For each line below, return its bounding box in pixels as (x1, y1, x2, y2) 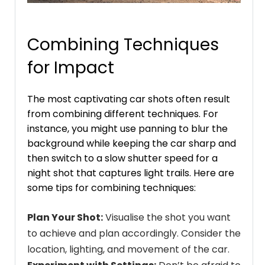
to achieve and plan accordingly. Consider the (27, 226, 241, 240)
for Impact (27, 56, 114, 79)
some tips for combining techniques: (27, 180, 196, 195)
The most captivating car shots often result (27, 92, 230, 106)
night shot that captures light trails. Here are (27, 166, 234, 180)
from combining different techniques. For (27, 106, 218, 121)
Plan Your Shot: (27, 210, 103, 224)
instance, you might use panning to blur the (27, 121, 228, 135)
